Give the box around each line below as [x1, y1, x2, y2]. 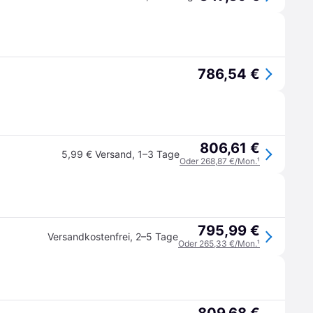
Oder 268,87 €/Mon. [180, 156, 257, 166]
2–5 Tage [136, 231, 178, 242]
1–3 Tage [138, 148, 180, 160]
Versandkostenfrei [48, 231, 130, 242]
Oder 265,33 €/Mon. [178, 238, 257, 249]
